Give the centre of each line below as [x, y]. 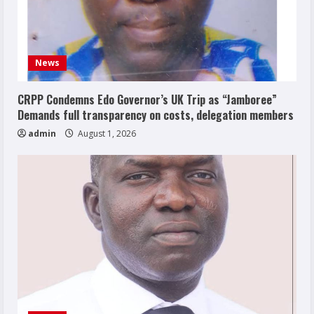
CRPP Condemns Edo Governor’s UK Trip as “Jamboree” [147, 99]
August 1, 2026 [106, 133]
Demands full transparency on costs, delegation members [156, 115]
